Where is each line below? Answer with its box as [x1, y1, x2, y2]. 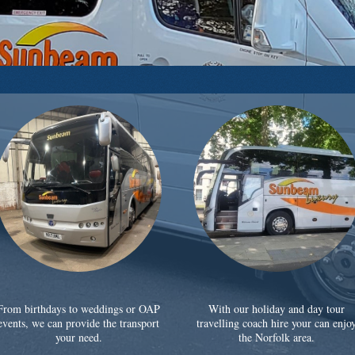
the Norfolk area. [239, 329, 315, 345]
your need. [55, 329, 102, 345]
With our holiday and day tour [208, 300, 345, 316]
